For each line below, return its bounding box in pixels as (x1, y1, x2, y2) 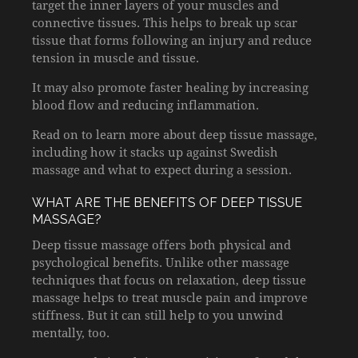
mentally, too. (32, 324, 109, 340)
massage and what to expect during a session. (32, 161, 292, 177)
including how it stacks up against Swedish (32, 143, 278, 160)
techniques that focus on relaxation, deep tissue (32, 271, 306, 288)
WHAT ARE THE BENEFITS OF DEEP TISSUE (32, 194, 302, 210)
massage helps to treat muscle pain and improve (32, 288, 308, 305)
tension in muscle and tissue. (32, 49, 199, 66)
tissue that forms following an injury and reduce (32, 31, 312, 48)
